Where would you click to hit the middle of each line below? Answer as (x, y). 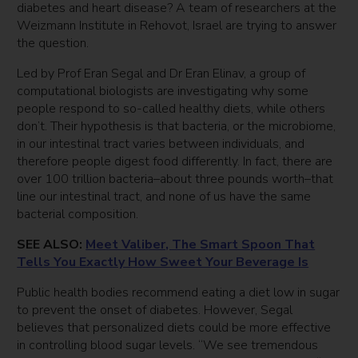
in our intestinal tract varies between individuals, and (161, 144)
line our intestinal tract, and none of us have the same (164, 197)
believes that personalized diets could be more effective (174, 328)
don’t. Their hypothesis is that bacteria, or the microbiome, (177, 127)
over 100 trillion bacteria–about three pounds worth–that (175, 179)
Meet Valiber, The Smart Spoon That (201, 245)
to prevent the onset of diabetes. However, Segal (155, 310)
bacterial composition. (78, 215)
